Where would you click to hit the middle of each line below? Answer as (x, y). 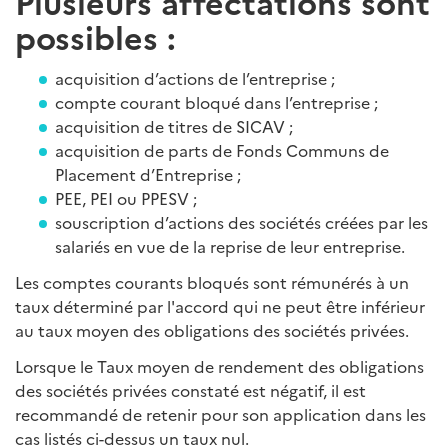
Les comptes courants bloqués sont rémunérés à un (212, 282)
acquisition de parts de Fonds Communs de (222, 150)
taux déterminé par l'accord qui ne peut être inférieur (220, 306)
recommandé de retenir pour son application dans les (220, 414)
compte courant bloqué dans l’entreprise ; (216, 102)
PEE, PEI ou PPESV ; (126, 198)
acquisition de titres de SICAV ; (176, 126)
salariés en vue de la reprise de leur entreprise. (230, 246)
